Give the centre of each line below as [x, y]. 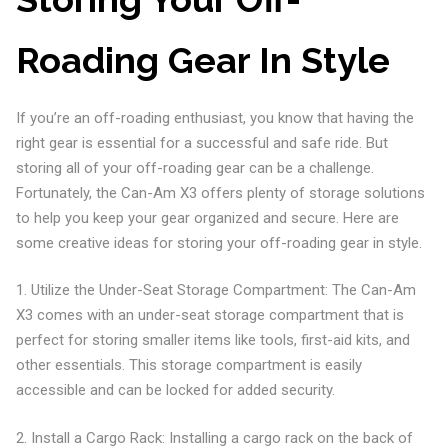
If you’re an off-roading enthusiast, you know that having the [214, 117]
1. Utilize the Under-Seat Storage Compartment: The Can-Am [215, 290]
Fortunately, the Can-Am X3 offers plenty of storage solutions [220, 192]
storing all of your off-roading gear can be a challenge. [194, 167]
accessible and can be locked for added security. [175, 390]
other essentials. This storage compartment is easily [188, 365]
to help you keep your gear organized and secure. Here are [207, 217]
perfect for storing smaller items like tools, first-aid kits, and [212, 340]
